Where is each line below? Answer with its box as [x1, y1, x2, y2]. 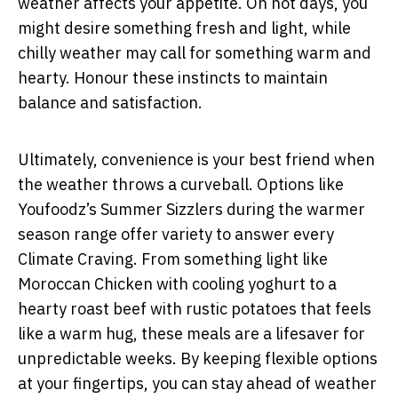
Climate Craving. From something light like [18, 248, 328, 269]
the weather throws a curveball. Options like [18, 173, 344, 195]
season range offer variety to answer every [18, 223, 334, 244]
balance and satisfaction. [18, 92, 203, 113]
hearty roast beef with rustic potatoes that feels [18, 298, 371, 319]
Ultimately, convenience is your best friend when [18, 148, 375, 170]
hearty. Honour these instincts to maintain [18, 67, 328, 88]
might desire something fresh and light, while [18, 17, 351, 38]
